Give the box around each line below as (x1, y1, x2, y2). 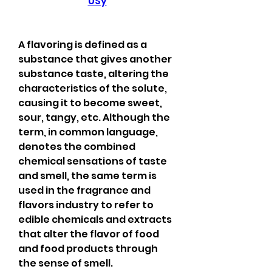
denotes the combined (18, 140, 135, 154)
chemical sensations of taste (18, 154, 167, 168)
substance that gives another (18, 52, 172, 66)
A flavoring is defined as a (18, 38, 147, 52)
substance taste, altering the (18, 67, 169, 81)
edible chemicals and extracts (18, 212, 172, 226)
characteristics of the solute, (18, 81, 167, 95)
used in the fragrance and (18, 183, 151, 197)
